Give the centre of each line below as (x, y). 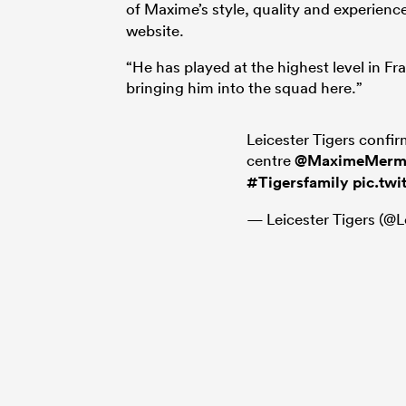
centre (271, 159)
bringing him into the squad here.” (244, 87)
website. (155, 30)
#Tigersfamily (298, 182)
